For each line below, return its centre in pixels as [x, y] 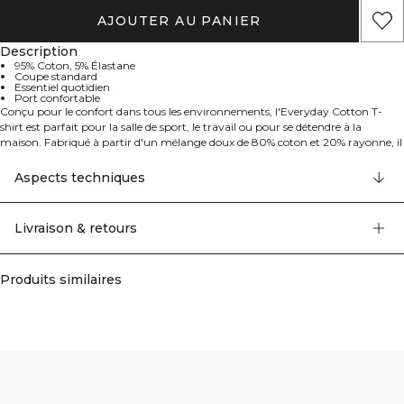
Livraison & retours [76, 229]
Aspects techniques [80, 177]
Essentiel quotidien [62, 87]
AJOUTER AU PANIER [179, 21]
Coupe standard [56, 77]
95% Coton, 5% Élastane [75, 66]
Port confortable [57, 98]
